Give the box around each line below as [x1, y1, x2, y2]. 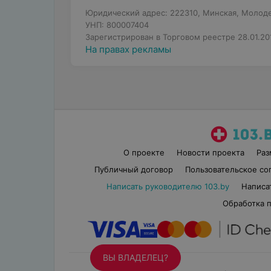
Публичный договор [94, 165, 173, 174]
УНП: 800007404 [85, 20, 149, 30]
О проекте [123, 148, 165, 157]
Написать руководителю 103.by [106, 181, 229, 191]
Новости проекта [177, 148, 245, 157]
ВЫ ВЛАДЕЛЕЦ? [103, 252, 168, 263]
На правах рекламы [85, 44, 171, 55]
